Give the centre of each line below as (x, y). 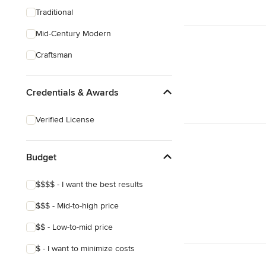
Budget (41, 157)
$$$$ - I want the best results (89, 184)
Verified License (65, 120)
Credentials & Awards (72, 92)
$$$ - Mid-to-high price (77, 206)
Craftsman (54, 55)
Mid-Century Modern (73, 34)
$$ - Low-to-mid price (74, 227)
